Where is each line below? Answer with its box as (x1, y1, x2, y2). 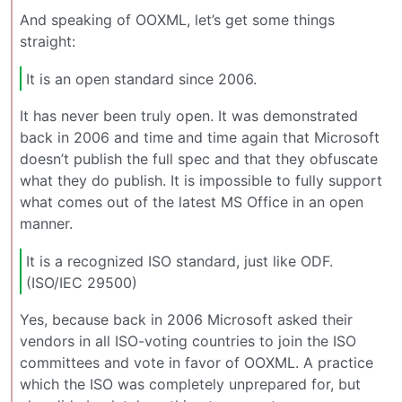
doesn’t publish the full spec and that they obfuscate (20, 150, 378, 169)
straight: (20, 32, 75, 51)
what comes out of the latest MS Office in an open (20, 193, 363, 212)
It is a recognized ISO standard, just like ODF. (26, 251, 333, 270)
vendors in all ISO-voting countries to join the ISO (20, 332, 356, 351)
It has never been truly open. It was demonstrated (20, 107, 358, 126)
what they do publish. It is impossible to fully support (20, 171, 382, 190)
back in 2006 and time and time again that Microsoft (20, 128, 380, 147)
